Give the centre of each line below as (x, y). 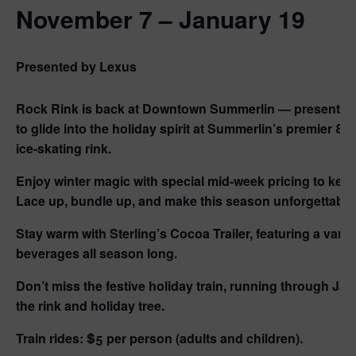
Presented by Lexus (76, 67)
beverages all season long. (97, 253)
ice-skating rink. (64, 149)
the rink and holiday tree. (90, 306)
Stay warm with (63, 234)
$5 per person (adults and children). (193, 339)
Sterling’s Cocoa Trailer (180, 234)
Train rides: (50, 339)
